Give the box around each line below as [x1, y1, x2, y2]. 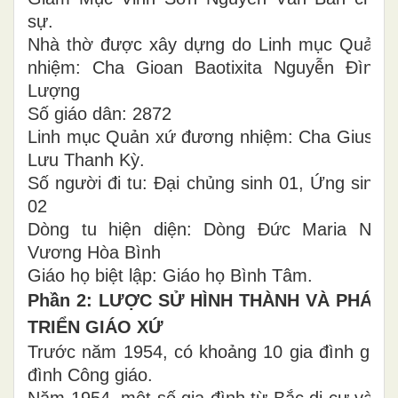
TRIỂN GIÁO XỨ [28, 317, 163, 337]
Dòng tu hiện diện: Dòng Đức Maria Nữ [28, 219, 383, 239]
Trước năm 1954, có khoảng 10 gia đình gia [28, 342, 383, 362]
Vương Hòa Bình [28, 243, 161, 262]
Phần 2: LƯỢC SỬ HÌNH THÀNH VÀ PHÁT [28, 291, 383, 310]
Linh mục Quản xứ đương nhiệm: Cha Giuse [28, 127, 383, 147]
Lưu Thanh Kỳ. [28, 150, 145, 170]
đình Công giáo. [28, 365, 153, 385]
